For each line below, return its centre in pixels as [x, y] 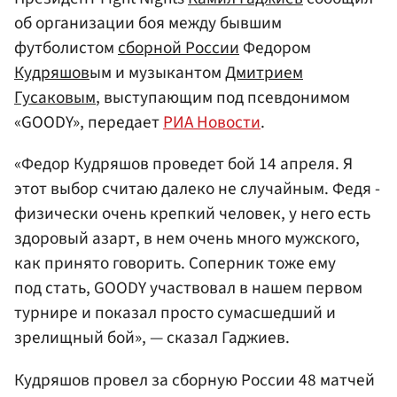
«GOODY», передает [89, 123]
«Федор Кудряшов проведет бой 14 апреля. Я [183, 164]
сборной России [179, 48]
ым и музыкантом [157, 73]
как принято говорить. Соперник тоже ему [175, 264]
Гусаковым [55, 98]
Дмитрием [264, 73]
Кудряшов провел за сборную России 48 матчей [195, 380]
